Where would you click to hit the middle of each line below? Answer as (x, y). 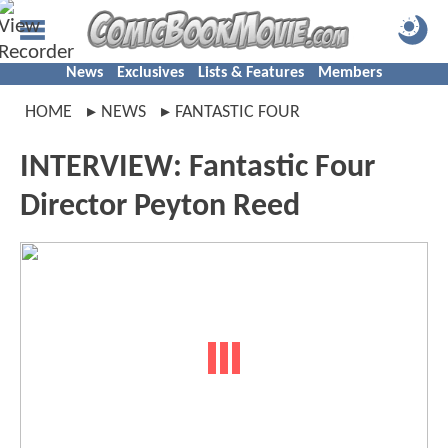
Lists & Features (251, 73)
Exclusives (150, 73)
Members (350, 73)
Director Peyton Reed (160, 207)
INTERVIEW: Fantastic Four (197, 168)
